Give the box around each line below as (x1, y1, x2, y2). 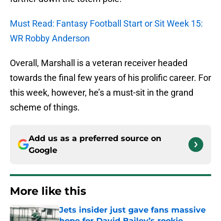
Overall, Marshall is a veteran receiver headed (10, 58, 187, 69)
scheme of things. (10, 102, 80, 113)
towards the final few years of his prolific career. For (10, 73, 211, 83)
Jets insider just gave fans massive (59, 205, 206, 215)
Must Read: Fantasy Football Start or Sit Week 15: (10, 18, 203, 29)
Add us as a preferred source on (29, 134, 161, 144)
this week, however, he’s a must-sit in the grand (10, 87, 193, 98)
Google (29, 146, 57, 155)
